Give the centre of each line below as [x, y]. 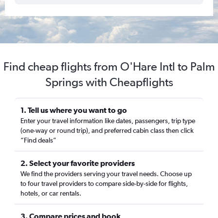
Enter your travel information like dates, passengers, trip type [108, 121]
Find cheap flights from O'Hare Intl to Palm [109, 66]
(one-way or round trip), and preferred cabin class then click [107, 130]
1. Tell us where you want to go [74, 110]
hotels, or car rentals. [51, 193]
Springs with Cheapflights [109, 82]
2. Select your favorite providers [78, 163]
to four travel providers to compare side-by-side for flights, [104, 183]
